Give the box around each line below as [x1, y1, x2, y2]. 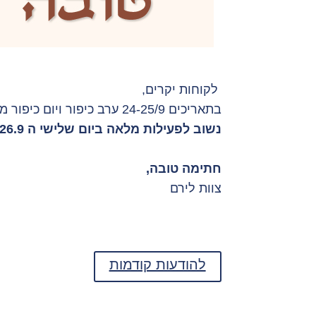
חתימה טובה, [145, 162, 221, 176]
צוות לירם [169, 181, 221, 196]
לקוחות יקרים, [141, 83, 221, 97]
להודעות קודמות [109, 256, 206, 272]
